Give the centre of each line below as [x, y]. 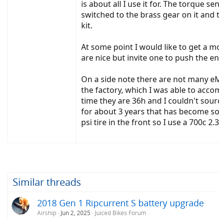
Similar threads [47, 182]
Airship [47, 213]
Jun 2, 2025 [76, 213]
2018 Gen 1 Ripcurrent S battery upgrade [120, 203]
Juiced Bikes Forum [120, 213]
